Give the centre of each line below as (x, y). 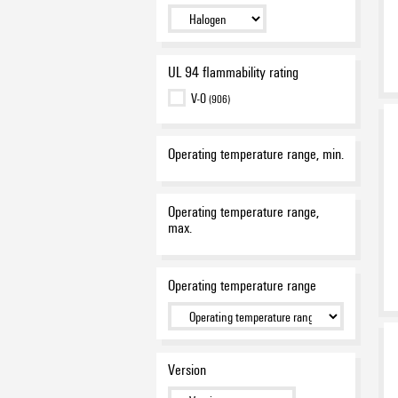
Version (187, 370)
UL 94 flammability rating (233, 72)
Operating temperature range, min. (255, 153)
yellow (207, 35)
